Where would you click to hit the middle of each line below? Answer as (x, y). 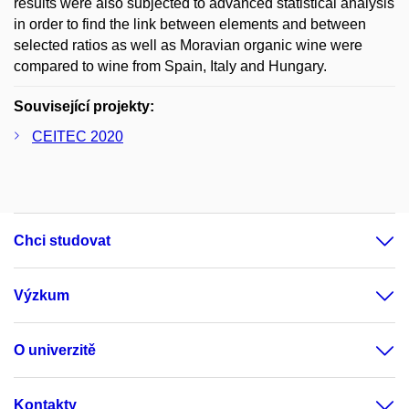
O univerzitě (55, 350)
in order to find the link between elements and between (190, 24)
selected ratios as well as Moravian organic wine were (188, 45)
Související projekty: (84, 106)
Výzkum (42, 295)
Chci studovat (62, 241)
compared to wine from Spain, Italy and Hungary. (170, 66)
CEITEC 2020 (78, 136)
